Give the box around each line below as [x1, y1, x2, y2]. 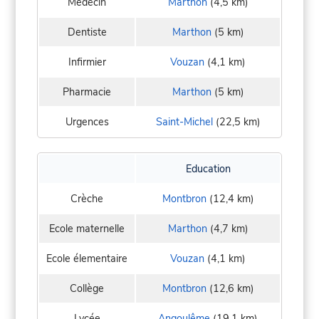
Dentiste [67, 25, 107, 40]
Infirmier [68, 55, 106, 70]
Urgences [65, 115, 109, 130]
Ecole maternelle [49, 221, 125, 236]
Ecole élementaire [46, 251, 127, 266]
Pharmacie [63, 85, 111, 100]
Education [185, 162, 231, 177]
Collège [70, 281, 104, 296]
